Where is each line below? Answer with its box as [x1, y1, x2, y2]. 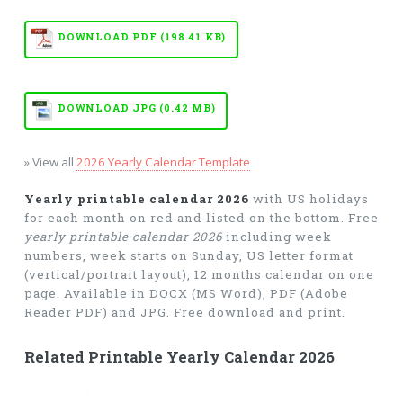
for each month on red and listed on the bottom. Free [23, 210, 379, 227]
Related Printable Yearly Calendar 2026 [23, 346, 335, 367]
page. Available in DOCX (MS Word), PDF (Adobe [23, 285, 348, 302]
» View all [23, 154, 76, 171]
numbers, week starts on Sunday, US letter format [23, 247, 354, 264]
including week [221, 228, 332, 246]
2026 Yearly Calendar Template [76, 154, 250, 171]
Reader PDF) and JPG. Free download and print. [23, 304, 345, 321]
